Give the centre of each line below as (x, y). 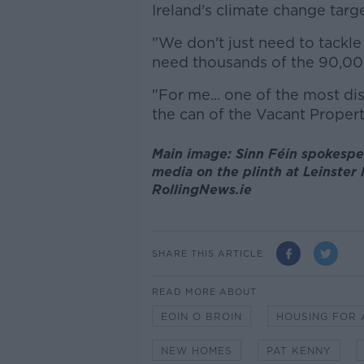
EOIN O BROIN (201, 317)
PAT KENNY (299, 351)
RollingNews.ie (201, 190)
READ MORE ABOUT (204, 292)
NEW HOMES (196, 351)
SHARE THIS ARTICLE (207, 253)
